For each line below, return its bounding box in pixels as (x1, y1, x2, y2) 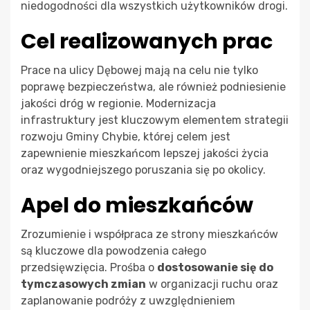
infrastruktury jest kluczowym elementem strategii (21, 113, 289, 127)
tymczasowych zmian (21, 277, 146, 291)
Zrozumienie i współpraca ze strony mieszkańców (21, 227, 278, 241)
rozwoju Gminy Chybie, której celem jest (21, 129, 230, 143)
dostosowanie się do (157, 260, 273, 274)
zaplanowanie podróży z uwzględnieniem (21, 293, 235, 307)
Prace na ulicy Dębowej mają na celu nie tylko (21, 63, 258, 77)
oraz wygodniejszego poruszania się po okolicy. (21, 163, 266, 176)
